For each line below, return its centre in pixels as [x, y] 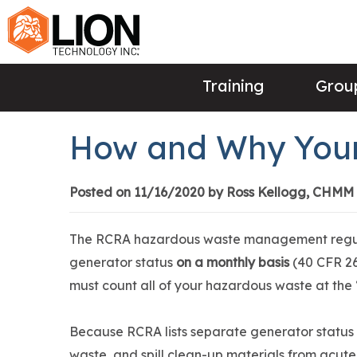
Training [233, 85]
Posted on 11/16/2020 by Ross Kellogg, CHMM [212, 192]
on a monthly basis [233, 263]
